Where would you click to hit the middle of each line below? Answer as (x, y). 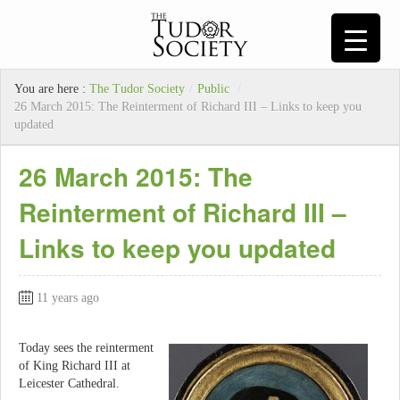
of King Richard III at (75, 365)
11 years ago (68, 298)
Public (213, 89)
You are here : (52, 89)
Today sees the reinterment (86, 347)
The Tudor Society (137, 89)
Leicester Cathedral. (69, 383)
